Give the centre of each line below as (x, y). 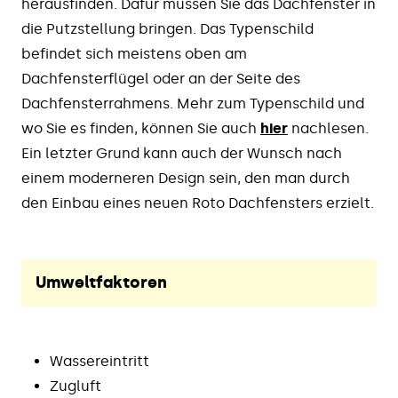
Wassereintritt (99, 361)
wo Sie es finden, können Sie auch (141, 128)
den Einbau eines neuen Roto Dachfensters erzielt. (198, 203)
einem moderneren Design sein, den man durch (186, 178)
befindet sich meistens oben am (134, 54)
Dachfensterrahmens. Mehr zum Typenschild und (193, 103)
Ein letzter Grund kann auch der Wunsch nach (182, 153)
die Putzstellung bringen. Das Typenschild (167, 29)
